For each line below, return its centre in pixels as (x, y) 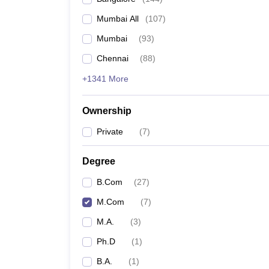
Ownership (107, 111)
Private (110, 131)
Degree (99, 161)
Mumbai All (118, 19)
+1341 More (105, 79)
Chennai (113, 58)
